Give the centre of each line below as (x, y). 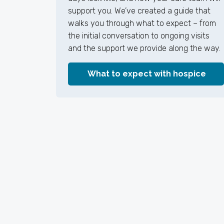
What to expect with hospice (146, 74)
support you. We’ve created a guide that (139, 11)
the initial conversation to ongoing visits (139, 36)
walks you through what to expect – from (142, 23)
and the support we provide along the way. (144, 48)
